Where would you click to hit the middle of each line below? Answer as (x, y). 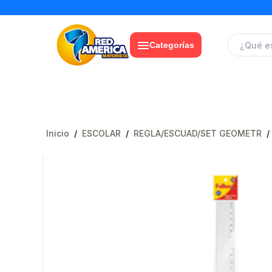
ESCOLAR (101, 134)
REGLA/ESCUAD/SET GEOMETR (198, 134)
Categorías (172, 45)
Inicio (58, 134)
